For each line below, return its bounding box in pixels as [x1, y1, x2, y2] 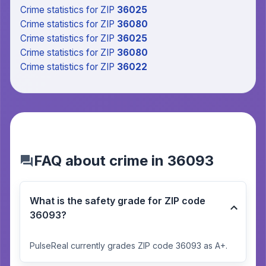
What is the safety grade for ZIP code [30, 195, 205, 207]
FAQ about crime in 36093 [34, 152, 214, 169]
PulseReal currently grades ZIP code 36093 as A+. [30, 240, 227, 251]
